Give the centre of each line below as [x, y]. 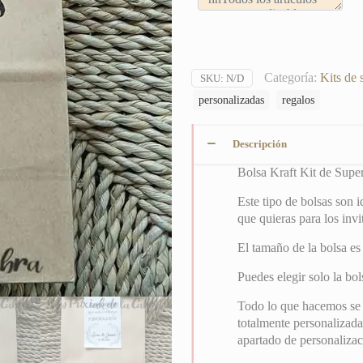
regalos [298, 100]
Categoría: [292, 78]
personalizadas [231, 100]
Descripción [260, 144]
